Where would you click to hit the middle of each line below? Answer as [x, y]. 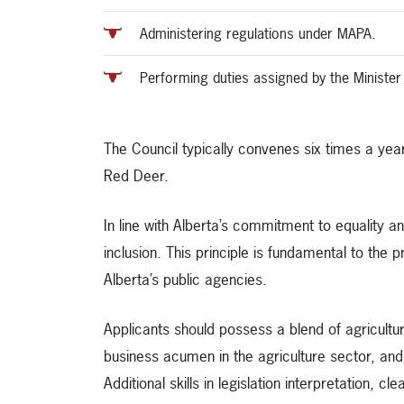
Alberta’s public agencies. [185, 280]
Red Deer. [136, 176]
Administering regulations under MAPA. [258, 34]
